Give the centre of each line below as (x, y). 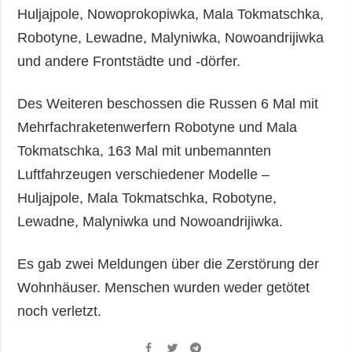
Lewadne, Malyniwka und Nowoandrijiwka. (150, 221)
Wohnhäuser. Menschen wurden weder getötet (164, 287)
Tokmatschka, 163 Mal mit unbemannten (145, 150)
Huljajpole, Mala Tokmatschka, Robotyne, (147, 198)
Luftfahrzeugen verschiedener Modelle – (144, 174)
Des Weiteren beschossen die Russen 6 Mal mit (168, 103)
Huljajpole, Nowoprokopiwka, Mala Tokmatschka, (171, 14)
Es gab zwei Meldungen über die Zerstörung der (169, 264)
